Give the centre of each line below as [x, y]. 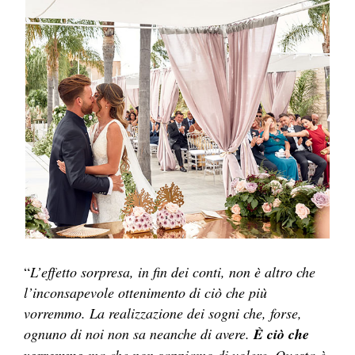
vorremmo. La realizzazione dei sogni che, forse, [163, 313]
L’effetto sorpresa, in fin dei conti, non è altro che [173, 271]
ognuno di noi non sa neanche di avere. [139, 333]
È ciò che [281, 334]
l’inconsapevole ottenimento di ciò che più [145, 292]
